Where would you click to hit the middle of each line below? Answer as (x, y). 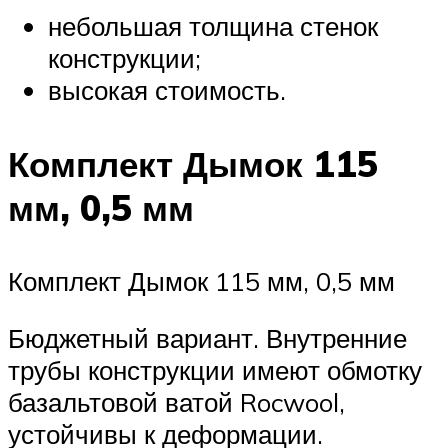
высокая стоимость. (167, 90)
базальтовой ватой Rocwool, (176, 402)
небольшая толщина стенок (213, 26)
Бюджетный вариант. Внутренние (207, 338)
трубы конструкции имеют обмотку (215, 370)
